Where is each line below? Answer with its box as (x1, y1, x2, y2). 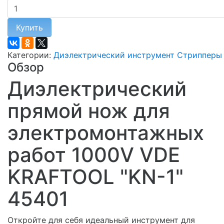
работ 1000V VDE (7, 142, 180, 167)
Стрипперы (177, 49, 222, 60)
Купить (16, 22, 43, 32)
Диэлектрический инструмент (53, 49, 174, 60)
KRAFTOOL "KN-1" (7, 164, 183, 189)
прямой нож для (7, 98, 170, 123)
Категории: (7, 49, 53, 60)
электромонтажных (7, 120, 204, 145)
